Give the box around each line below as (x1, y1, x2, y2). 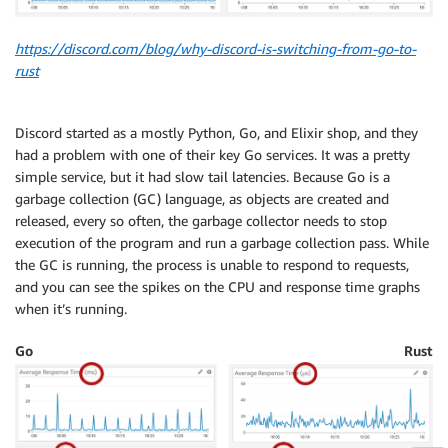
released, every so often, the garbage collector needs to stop (15, 211, 387, 229)
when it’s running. (15, 299, 127, 317)
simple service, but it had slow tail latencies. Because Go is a (15, 167, 390, 185)
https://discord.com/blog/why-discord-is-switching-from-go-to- (15, 39, 416, 57)
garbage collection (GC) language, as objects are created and (15, 189, 389, 207)
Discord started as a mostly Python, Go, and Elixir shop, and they (15, 123, 418, 141)
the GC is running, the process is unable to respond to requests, (15, 255, 409, 273)
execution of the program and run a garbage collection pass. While (15, 233, 429, 251)
